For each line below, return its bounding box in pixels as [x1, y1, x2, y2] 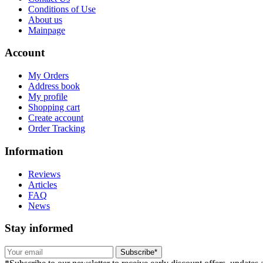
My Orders [28, 70, 69, 81]
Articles [28, 179, 57, 190]
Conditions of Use [28, 4, 96, 14]
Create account [28, 113, 83, 123]
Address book [28, 81, 80, 92]
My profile [28, 92, 68, 102]
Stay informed [5, 222, 73, 235]
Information [5, 144, 63, 157]
